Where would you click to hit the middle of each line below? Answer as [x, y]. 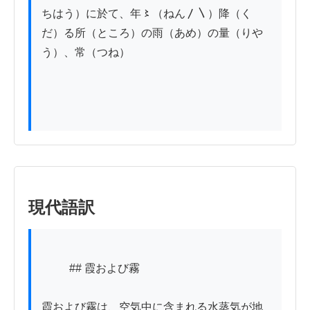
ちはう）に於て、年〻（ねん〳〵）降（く [147, 14]
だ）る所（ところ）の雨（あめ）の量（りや [152, 33]
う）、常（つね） [86, 53]
